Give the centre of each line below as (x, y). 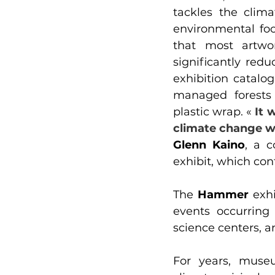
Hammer (223, 195)
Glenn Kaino (209, 145)
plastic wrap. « (214, 112)
